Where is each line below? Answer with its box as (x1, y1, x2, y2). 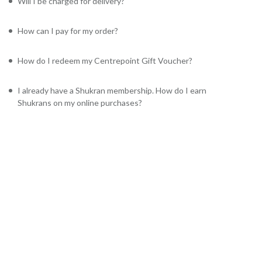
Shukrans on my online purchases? (18, 98, 142, 108)
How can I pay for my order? (18, 26, 118, 36)
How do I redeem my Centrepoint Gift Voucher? (18, 56, 192, 65)
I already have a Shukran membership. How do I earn (18, 85, 206, 95)
